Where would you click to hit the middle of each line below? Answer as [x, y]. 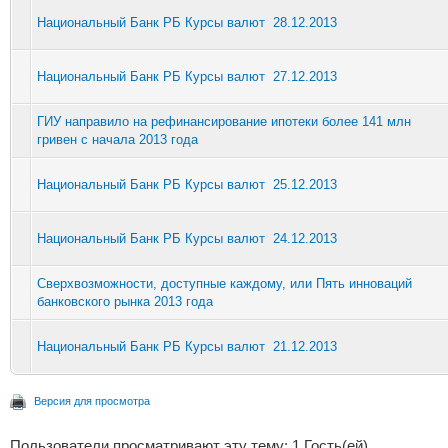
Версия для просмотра [92, 400]
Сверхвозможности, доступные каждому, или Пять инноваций [224, 283]
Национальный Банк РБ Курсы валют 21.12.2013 [187, 346]
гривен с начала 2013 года [117, 139]
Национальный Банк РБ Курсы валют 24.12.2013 [187, 238]
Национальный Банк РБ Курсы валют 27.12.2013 [187, 76]
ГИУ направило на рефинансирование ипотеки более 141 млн [224, 121]
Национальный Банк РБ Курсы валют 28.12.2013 [187, 22]
